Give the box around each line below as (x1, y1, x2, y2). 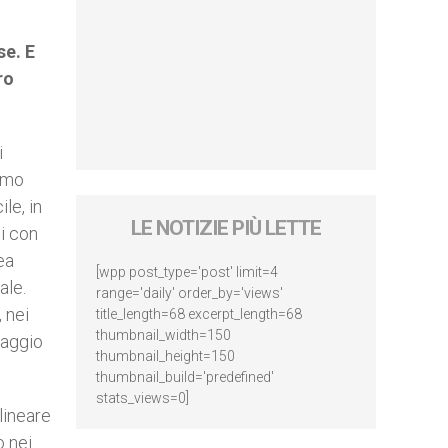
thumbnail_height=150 (96, 348, 235, 364)
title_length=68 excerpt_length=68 (96, 306, 302, 322)
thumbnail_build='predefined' (96, 369, 274, 385)
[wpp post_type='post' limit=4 (96, 264, 278, 280)
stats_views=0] (96, 390, 189, 406)
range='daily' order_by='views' (96, 285, 283, 301)
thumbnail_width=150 (96, 327, 231, 343)
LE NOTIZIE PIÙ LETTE (131, 216, 321, 240)
